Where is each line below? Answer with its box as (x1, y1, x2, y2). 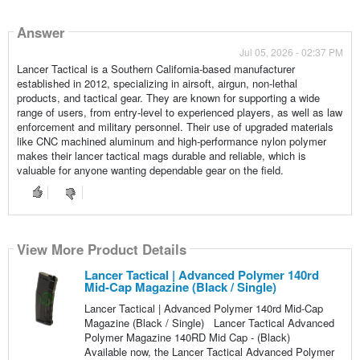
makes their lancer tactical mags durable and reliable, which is (16, 148, 306, 164)
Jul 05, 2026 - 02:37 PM (239, 45, 344, 59)
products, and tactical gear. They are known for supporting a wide (16, 90, 320, 106)
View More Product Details (16, 239, 186, 259)
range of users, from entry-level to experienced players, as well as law (16, 104, 342, 121)
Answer (16, 22, 65, 42)
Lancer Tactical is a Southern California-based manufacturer (16, 61, 295, 77)
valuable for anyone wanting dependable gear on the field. (16, 162, 284, 178)
